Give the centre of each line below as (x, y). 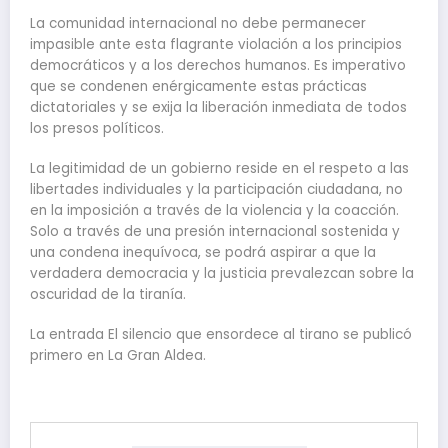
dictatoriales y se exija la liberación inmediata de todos (218, 108)
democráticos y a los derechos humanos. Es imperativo (218, 66)
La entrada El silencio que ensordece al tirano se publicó (221, 335)
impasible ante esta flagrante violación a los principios (216, 45)
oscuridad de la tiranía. (108, 295)
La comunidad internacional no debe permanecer (198, 24)
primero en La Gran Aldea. (118, 356)
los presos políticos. (97, 129)
